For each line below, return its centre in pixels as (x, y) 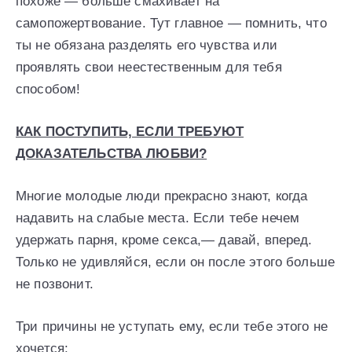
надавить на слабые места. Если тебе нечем (158, 218)
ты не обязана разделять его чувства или (147, 46)
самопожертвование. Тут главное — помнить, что (171, 24)
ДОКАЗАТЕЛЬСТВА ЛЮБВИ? (112, 154)
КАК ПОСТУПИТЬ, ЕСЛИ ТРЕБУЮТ (130, 132)
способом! (48, 90)
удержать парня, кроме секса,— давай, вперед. (164, 240)
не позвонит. (55, 284)
